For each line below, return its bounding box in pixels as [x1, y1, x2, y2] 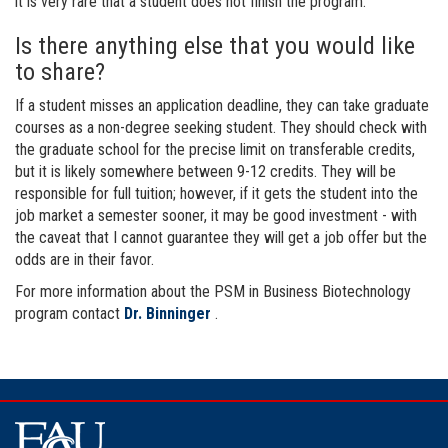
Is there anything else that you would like [15, 31, 415, 60]
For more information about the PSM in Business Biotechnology [15, 281, 411, 301]
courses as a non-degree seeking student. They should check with [15, 117, 427, 137]
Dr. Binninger [124, 303, 211, 323]
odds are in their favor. [15, 249, 154, 269]
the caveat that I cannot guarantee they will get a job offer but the [15, 227, 427, 247]
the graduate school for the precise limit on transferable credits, [15, 139, 415, 159]
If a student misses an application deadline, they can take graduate [15, 95, 429, 115]
